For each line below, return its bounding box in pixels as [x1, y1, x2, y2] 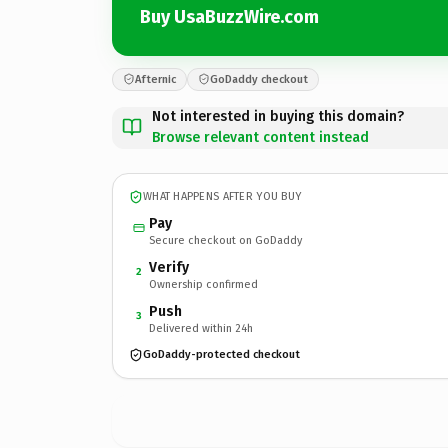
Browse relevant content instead [152, 128, 369, 146]
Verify [149, 258, 189, 276]
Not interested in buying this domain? [152, 107, 404, 125]
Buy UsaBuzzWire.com [140, 6, 319, 28]
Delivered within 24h [149, 321, 253, 335]
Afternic [135, 72, 176, 86]
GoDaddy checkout [210, 72, 308, 86]
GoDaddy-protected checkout [143, 348, 300, 361]
